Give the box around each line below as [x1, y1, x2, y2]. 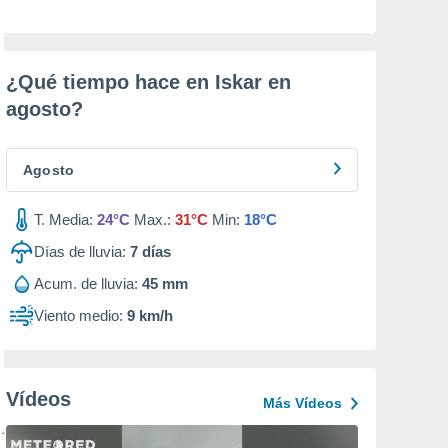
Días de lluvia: [34, 243, 126, 260]
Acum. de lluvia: [34, 275, 138, 292]
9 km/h [127, 307, 173, 324]
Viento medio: [34, 307, 123, 324]
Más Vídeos [263, 395, 342, 411]
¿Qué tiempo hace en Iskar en [6, 71, 291, 93]
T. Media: [34, 211, 93, 228]
